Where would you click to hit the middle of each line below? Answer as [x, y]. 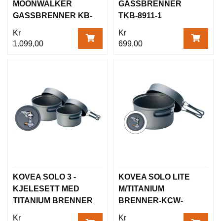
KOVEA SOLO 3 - [44, 177]
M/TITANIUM [141, 188]
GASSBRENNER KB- [53, 15]
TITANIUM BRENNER [53, 200]
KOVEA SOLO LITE [154, 177]
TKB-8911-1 [140, 15]
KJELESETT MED [46, 188]
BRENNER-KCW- [151, 200]
